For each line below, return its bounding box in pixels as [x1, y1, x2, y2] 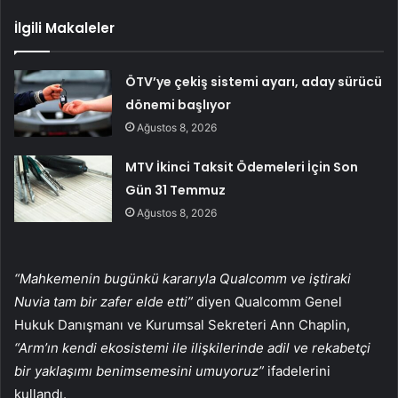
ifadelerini [267, 362, 330, 380]
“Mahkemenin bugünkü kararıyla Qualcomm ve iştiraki [14, 270, 351, 288]
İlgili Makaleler [14, 19, 115, 38]
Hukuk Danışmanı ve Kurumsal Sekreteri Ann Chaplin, [14, 316, 350, 334]
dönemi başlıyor [125, 96, 232, 115]
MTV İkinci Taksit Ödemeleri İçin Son [125, 158, 359, 177]
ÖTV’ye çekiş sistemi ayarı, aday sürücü [125, 73, 383, 92]
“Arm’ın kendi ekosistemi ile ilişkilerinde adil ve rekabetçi [14, 339, 370, 357]
